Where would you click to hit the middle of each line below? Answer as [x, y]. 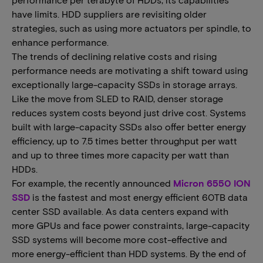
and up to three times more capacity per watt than [120, 155]
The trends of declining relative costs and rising [114, 56]
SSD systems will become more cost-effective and [119, 239]
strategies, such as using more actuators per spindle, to [131, 28]
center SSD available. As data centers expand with [120, 211]
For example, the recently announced [92, 183]
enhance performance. [60, 42]
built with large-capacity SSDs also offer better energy [129, 127]
